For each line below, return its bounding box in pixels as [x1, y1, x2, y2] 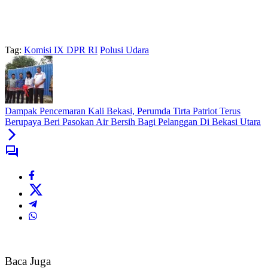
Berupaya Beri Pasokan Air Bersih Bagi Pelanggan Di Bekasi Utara [5, 117, 261, 127]
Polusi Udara [100, 45, 149, 56]
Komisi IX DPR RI [24, 45, 98, 56]
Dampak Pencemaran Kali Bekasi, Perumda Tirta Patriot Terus [5, 106, 240, 117]
